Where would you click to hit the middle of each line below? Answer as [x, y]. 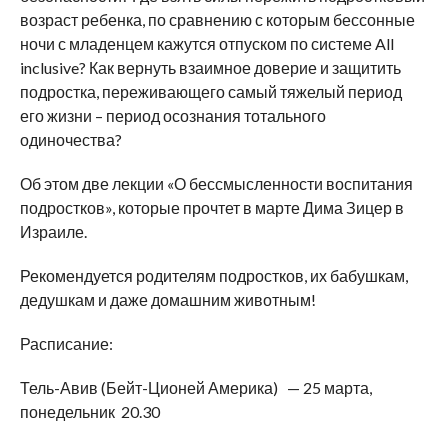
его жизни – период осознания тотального [172, 116]
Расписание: [66, 344]
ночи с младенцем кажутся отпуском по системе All [206, 44]
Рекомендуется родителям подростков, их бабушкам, [213, 276]
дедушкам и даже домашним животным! [167, 300]
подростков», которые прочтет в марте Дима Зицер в [211, 208]
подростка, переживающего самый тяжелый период [210, 92]
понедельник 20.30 [89, 412]
